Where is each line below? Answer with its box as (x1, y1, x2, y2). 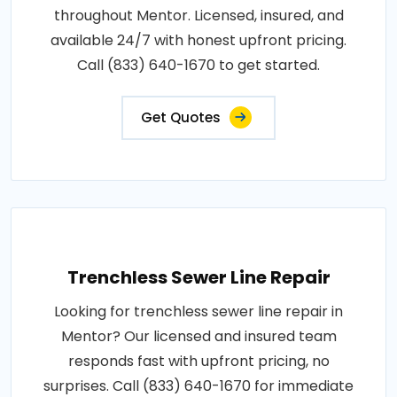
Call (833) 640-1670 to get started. (77, 55, 320, 75)
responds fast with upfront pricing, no (67, 351, 330, 371)
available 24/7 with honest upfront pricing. (51, 30, 346, 51)
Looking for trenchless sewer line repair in (54, 301, 343, 322)
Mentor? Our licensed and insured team (60, 326, 337, 346)
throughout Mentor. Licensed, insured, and (53, 5, 344, 26)
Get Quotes (141, 108, 221, 127)
